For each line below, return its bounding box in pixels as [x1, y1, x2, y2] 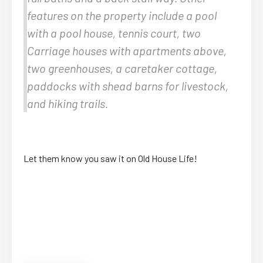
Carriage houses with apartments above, [27, 43, 227, 58]
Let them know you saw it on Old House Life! [23, 152, 197, 164]
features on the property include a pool [27, 8, 217, 22]
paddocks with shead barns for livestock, [27, 78, 228, 93]
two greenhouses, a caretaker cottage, [27, 60, 217, 75]
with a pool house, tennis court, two [27, 25, 201, 40]
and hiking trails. [27, 96, 108, 110]
